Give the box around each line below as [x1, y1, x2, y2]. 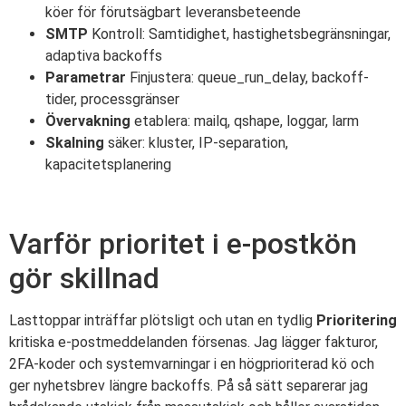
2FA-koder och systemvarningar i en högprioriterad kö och [9, 354, 374, 372]
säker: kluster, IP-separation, [104, 133, 288, 151]
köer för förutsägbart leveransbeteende [45, 3, 301, 21]
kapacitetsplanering [45, 155, 171, 173]
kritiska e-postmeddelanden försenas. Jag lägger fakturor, [9, 333, 378, 351]
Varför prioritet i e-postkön [9, 226, 357, 261]
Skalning [45, 133, 104, 151]
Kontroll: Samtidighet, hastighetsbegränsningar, [88, 24, 391, 43]
